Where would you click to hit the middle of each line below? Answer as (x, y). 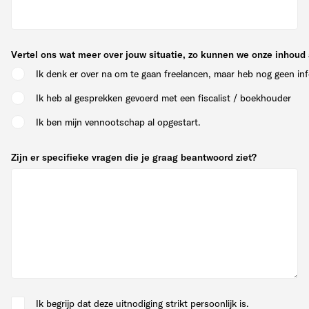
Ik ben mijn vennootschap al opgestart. (118, 122)
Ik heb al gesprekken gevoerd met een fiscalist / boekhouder (163, 98)
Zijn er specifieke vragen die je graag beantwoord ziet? (134, 157)
